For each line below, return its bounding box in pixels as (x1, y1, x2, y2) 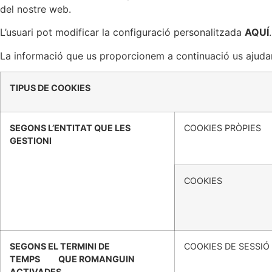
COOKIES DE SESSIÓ (184, 240, 270, 251)
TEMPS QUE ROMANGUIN (10, 253, 135, 264)
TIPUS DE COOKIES (10, 82, 90, 93)
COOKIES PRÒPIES (184, 122, 261, 133)
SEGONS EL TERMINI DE (10, 240, 119, 251)
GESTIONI (10, 135, 52, 146)
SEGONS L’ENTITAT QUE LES (10, 122, 131, 133)
